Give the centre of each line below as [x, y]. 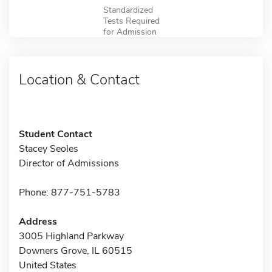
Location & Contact [79, 79]
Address [38, 221]
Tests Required [131, 20]
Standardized [128, 9]
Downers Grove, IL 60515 [76, 250]
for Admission [130, 31]
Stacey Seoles [49, 148]
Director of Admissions [69, 163]
